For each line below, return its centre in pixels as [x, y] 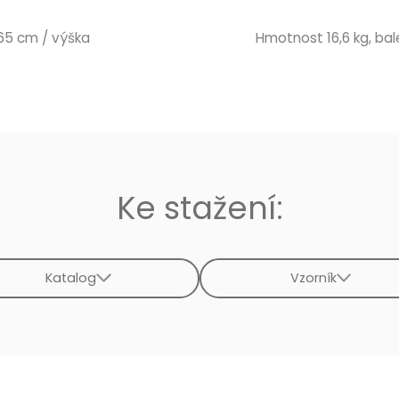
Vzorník [313, 277]
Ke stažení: [199, 208]
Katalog [71, 277]
